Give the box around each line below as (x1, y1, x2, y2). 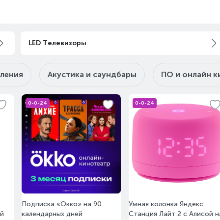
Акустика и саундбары (48, 70, 137, 79)
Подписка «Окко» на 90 (22, 200, 102, 208)
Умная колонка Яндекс (129, 200, 203, 208)
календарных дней (22, 210, 82, 218)
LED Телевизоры (28, 39, 86, 47)
